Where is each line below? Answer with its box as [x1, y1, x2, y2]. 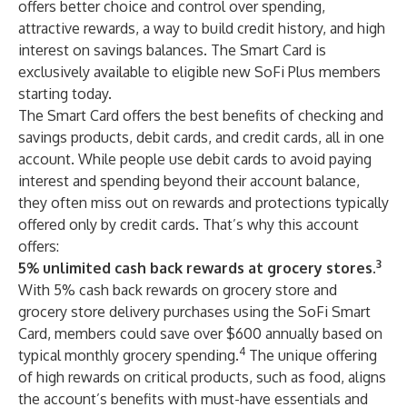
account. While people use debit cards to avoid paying [18, 150, 372, 168]
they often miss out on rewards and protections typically [18, 194, 389, 212]
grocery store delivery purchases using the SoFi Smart [18, 303, 371, 321]
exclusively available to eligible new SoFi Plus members [18, 63, 381, 81]
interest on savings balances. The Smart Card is [18, 41, 326, 59]
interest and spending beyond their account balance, [18, 172, 360, 190]
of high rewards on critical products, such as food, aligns [18, 368, 386, 386]
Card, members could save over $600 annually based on [18, 324, 382, 342]
